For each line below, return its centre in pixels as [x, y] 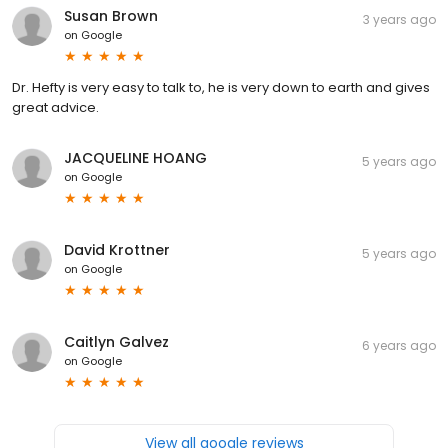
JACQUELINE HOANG [135, 157]
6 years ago [399, 345]
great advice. [55, 107]
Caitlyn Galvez [116, 341]
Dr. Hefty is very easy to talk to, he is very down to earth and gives [221, 87]
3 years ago [399, 19]
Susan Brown [111, 15]
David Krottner [117, 249]
